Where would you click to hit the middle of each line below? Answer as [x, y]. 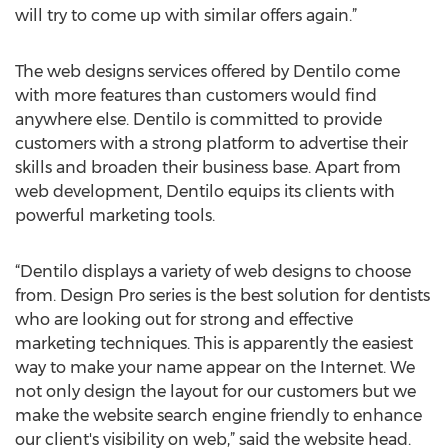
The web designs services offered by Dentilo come [207, 71]
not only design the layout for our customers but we [215, 391]
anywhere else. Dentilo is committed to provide [198, 119]
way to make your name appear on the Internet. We [215, 367]
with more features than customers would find [196, 95]
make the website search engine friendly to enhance [218, 415]
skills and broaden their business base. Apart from [208, 167]
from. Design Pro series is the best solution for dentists [222, 295]
